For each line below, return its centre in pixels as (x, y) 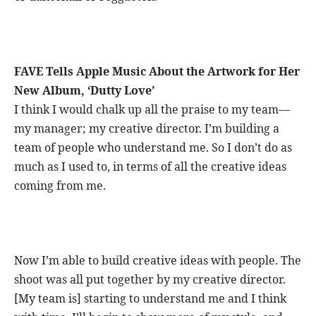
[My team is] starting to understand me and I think (150, 298)
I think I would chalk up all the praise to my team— (152, 109)
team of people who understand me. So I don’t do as (153, 147)
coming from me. (60, 185)
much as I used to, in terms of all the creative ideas (150, 166)
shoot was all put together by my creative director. (150, 279)
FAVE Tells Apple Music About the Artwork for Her (157, 71)
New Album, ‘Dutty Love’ (86, 90)
